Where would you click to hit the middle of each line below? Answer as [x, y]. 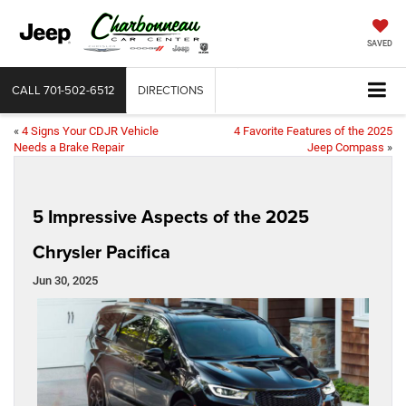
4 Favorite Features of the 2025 [313, 131]
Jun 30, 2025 [65, 281]
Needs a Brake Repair [69, 148]
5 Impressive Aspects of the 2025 [171, 217]
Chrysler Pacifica [101, 252]
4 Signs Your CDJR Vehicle [90, 131]
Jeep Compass [346, 148]
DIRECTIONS [171, 90]
